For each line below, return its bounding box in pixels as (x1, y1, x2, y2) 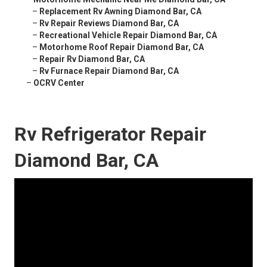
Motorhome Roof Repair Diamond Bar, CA (39, 42, 204, 52)
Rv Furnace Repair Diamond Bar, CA (39, 66, 179, 76)
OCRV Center (33, 78, 85, 88)
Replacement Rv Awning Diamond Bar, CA (39, 7, 201, 17)
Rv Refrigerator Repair (14, 123, 206, 146)
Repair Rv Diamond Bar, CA (39, 54, 145, 64)
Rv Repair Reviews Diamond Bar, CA (39, 18, 179, 29)
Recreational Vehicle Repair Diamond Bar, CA (39, 30, 217, 41)
